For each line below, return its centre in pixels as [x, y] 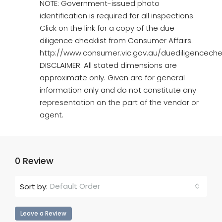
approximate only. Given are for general [112, 78]
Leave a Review [43, 213]
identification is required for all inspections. [117, 16]
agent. [52, 115]
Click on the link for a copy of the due [107, 28]
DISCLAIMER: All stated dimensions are [108, 65]
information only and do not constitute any [118, 90]
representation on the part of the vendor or [119, 102]
